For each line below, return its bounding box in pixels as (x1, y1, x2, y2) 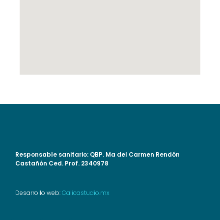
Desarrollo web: (15, 188, 62, 197)
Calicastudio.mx (62, 188, 110, 197)
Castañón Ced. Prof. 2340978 (15, 159, 109, 168)
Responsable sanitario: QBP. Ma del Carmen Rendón (15, 150, 180, 159)
